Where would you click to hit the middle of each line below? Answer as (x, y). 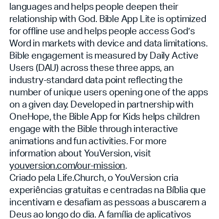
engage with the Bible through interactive (94, 129)
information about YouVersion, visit (80, 153)
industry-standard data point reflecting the (96, 80)
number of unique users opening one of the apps (109, 92)
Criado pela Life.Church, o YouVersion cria (94, 177)
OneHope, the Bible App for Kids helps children (105, 116)
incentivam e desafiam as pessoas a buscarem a (108, 202)
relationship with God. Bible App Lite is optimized (108, 19)
